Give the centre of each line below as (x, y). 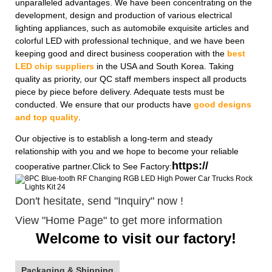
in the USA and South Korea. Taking (164, 66)
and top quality (47, 117)
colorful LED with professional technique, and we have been (130, 40)
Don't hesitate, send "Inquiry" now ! (99, 201)
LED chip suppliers (55, 66)
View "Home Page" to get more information (119, 220)
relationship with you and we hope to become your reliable (127, 151)
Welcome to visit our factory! (136, 238)
